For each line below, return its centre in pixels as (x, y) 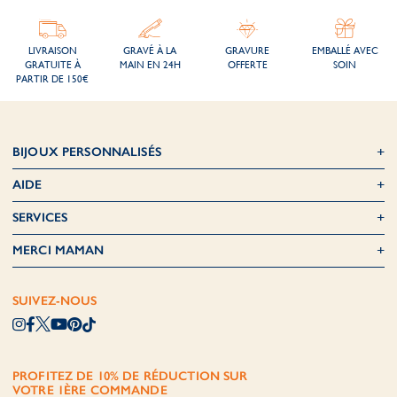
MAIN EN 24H (150, 66)
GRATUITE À (52, 66)
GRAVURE (247, 51)
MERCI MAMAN (58, 251)
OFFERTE (247, 66)
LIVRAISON (52, 51)
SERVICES (40, 218)
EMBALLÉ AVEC (345, 51)
